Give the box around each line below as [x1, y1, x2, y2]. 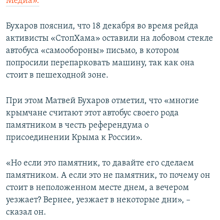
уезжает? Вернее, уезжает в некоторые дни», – [6, 195, 191, 205]
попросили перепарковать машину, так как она [6, 58, 194, 68]
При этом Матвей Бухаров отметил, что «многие [6, 96, 199, 106]
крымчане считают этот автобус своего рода [6, 109, 179, 118]
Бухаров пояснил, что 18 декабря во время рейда [6, 22, 198, 31]
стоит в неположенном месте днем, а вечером [6, 183, 189, 193]
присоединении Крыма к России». [6, 133, 142, 143]
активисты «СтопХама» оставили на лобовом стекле [6, 34, 213, 44]
